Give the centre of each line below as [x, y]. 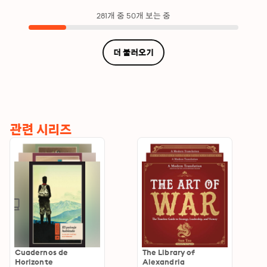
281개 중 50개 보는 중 [133, 15]
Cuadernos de [41, 252]
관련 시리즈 [41, 130]
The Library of [169, 252]
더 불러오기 [133, 52]
